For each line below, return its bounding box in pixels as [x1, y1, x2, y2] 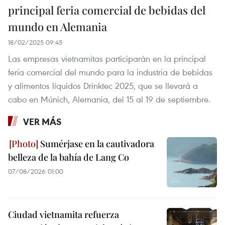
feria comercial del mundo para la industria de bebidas [8, 66, 212, 78]
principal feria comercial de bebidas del [8, 3, 205, 18]
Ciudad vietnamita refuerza [8, 208, 119, 221]
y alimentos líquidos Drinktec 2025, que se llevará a [8, 80, 198, 92]
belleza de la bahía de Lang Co [8, 151, 129, 164]
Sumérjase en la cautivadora [38, 138, 154, 150]
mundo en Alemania [8, 19, 107, 35]
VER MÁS [23, 116, 62, 128]
